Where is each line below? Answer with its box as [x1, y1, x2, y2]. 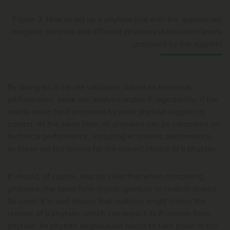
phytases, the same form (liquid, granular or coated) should [8, 184, 217, 193]
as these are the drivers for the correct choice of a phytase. [8, 144, 220, 153]
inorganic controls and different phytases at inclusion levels [10, 27, 222, 36]
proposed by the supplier [133, 40, 222, 48]
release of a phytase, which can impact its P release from [8, 209, 210, 218]
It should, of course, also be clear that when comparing [8, 172, 203, 181]
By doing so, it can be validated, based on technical [8, 83, 191, 91]
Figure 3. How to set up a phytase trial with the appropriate [12, 15, 222, 24]
